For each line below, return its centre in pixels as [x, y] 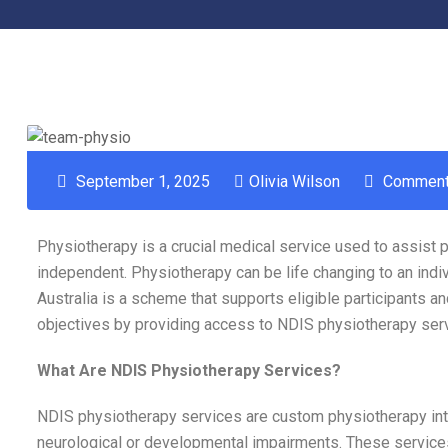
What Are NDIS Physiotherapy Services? [189, 370]
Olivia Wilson [294, 181]
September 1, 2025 [141, 181]
